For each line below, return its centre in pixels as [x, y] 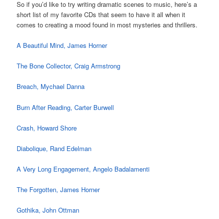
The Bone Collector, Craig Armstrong [69, 66]
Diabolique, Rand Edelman [54, 148]
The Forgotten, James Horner [58, 190]
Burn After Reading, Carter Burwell [66, 107]
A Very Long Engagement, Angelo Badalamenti [83, 169]
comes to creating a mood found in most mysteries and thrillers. [107, 25]
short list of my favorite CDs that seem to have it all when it [101, 15]
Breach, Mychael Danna [51, 87]
